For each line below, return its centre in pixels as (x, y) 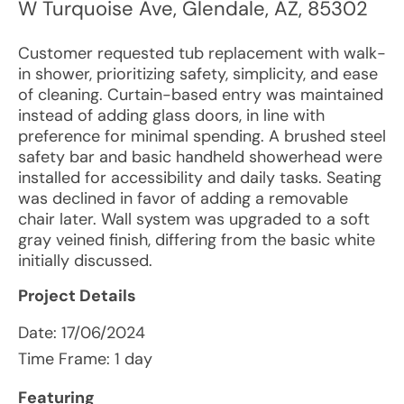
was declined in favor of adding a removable (183, 198)
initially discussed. (85, 261)
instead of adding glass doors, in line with (171, 115)
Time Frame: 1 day (85, 359)
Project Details (77, 296)
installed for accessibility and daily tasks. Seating (200, 178)
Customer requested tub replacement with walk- (202, 53)
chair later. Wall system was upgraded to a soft (194, 219)
